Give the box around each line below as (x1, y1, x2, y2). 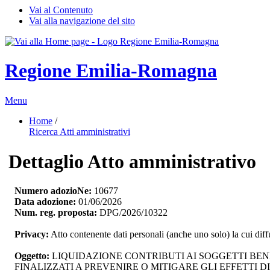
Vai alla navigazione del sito (29, 16, 135, 26)
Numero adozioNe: (14, 186, 92, 196)
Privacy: (14, 229, 49, 240)
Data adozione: (14, 196, 76, 207)
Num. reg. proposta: (14, 207, 97, 218)
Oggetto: (14, 251, 52, 262)
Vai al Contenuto (29, 5, 93, 15)
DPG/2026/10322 (97, 207, 168, 218)
